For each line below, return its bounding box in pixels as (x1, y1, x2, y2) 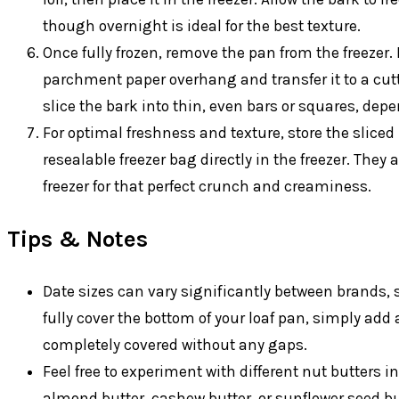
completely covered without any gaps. (43, 336, 307, 354)
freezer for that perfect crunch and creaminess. (43, 177, 371, 196)
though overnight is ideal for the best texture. (43, 17, 361, 36)
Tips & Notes (7, 224, 148, 253)
